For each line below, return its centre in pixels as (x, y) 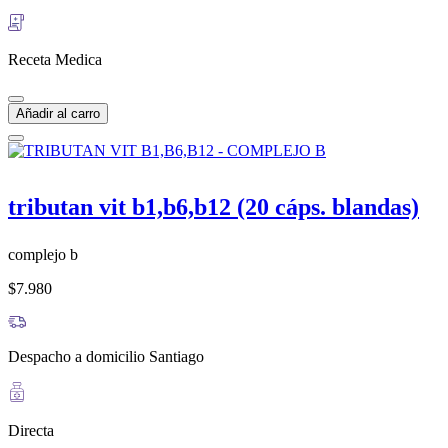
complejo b (43, 255)
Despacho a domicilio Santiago (106, 357)
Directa (31, 431)
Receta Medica (55, 59)
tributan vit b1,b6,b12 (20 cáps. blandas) (213, 207)
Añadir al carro (58, 113)
